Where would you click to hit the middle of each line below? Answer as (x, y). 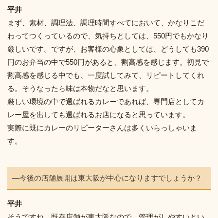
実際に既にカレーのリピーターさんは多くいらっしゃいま (102, 128)
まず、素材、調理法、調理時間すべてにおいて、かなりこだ (106, 23)
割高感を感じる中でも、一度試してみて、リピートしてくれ (106, 75)
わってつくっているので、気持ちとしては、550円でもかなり (108, 36)
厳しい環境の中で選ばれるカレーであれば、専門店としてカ (106, 102)
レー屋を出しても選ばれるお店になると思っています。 (99, 115)
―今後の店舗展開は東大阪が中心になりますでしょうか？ (107, 178)
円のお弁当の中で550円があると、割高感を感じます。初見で (108, 62)
